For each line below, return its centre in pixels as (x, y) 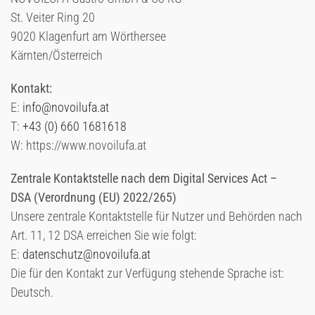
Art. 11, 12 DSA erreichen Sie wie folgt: (104, 235)
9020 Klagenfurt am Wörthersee (88, 36)
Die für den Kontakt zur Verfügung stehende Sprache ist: (147, 273)
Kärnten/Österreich (57, 55)
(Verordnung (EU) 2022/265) (105, 197)
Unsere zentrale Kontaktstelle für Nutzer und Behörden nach (156, 216)
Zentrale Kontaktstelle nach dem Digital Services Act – (144, 178)
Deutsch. (32, 292)
